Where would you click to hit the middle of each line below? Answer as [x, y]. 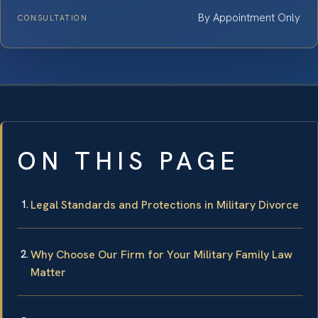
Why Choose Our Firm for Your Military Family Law [161, 254]
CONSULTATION [53, 17]
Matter [48, 272]
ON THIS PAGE [128, 161]
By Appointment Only [249, 17]
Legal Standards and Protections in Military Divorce [165, 204]
